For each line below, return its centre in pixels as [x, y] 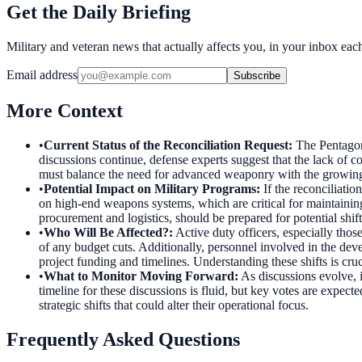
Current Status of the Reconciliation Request [166, 145]
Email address [42, 74]
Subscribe [257, 75]
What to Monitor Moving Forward [139, 276]
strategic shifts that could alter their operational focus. [174, 305]
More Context [65, 110]
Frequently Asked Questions [123, 339]
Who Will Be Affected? [106, 232]
